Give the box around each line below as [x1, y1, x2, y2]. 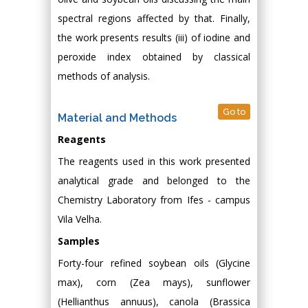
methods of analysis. [58, 69, 150, 82]
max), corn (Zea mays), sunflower [58, 276, 250, 289]
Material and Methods [58, 111, 177, 124]
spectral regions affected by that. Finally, [58, 12, 250, 25]
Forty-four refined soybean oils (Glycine [58, 256, 250, 269]
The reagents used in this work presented [58, 155, 250, 168]
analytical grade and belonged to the [58, 174, 250, 187]
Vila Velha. [58, 212, 102, 225]
